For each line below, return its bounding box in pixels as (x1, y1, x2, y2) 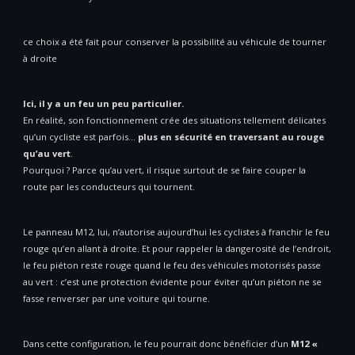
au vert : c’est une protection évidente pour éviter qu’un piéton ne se (23, 276, 322, 288)
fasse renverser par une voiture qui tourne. (23, 292, 210, 305)
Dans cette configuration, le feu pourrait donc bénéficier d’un (23, 338, 291, 350)
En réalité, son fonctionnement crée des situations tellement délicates (23, 114, 326, 127)
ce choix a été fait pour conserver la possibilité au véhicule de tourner (23, 36, 326, 48)
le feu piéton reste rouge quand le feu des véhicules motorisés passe (23, 259, 321, 272)
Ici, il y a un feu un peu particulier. (23, 97, 184, 110)
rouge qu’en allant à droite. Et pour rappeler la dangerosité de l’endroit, (23, 242, 331, 255)
